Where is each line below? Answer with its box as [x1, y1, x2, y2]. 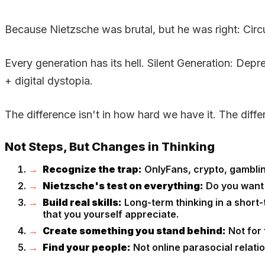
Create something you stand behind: [43, 224, 226, 237]
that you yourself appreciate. [43, 208, 179, 220]
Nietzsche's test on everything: [43, 179, 203, 192]
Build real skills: [43, 196, 122, 208]
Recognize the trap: [43, 163, 142, 175]
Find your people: [43, 241, 131, 253]
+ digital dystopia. [5, 74, 93, 87]
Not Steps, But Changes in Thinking [5, 139, 215, 154]
